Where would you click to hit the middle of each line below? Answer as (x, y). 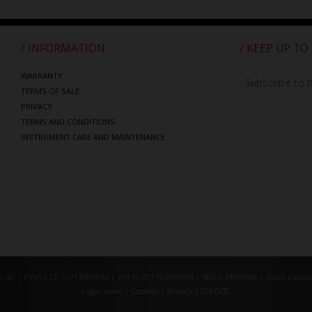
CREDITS (216, 291)
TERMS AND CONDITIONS (68, 122)
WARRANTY (42, 76)
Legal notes (103, 291)
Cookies (145, 291)
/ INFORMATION (63, 48)
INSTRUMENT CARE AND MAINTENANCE (93, 137)
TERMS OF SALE (50, 91)
